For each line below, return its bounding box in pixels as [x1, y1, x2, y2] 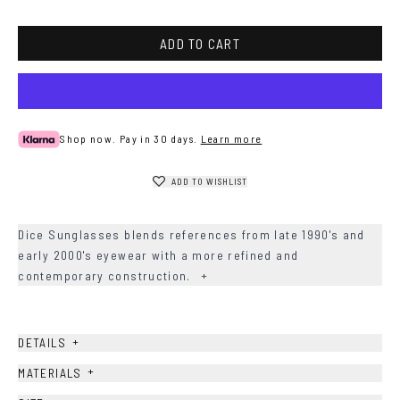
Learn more [200, 132, 262, 146]
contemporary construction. [18, 267, 196, 283]
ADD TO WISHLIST [171, 175, 247, 187]
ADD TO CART [160, 35, 240, 52]
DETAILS [18, 335, 66, 351]
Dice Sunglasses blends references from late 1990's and [18, 226, 365, 242]
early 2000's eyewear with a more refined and [18, 246, 299, 262]
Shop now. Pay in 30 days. [60, 132, 198, 146]
